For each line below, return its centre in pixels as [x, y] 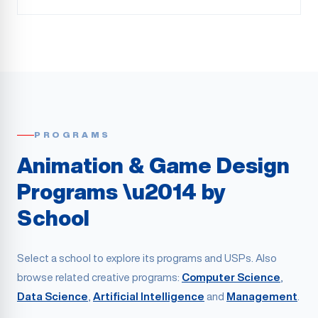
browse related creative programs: [98, 277]
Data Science [53, 296]
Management [262, 296]
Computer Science [231, 277]
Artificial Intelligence [149, 296]
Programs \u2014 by [121, 192]
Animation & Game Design [153, 165]
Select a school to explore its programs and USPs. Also [147, 258]
